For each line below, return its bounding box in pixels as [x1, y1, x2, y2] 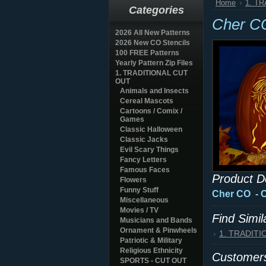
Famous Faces [120, 166, 170, 174]
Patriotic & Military [120, 236, 182, 245]
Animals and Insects [120, 87, 189, 95]
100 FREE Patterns [115, 49, 179, 57]
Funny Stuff [120, 186, 159, 194]
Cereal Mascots [120, 97, 173, 105]
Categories [128, 4, 184, 16]
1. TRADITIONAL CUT [115, 69, 188, 77]
